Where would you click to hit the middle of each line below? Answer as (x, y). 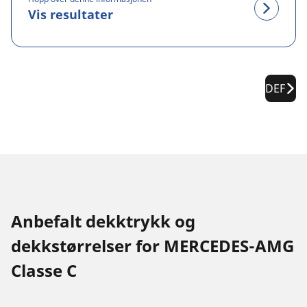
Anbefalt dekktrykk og (103, 221)
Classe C (44, 270)
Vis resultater (71, 14)
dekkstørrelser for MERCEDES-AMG (152, 246)
